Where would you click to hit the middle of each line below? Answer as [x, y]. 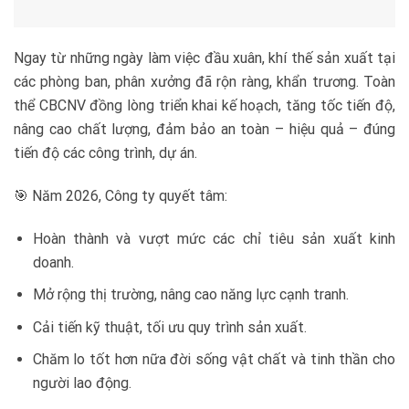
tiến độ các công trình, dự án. [105, 153]
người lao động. [82, 383]
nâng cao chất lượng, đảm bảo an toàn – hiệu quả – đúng [204, 130]
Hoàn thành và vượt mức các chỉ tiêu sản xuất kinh [214, 238]
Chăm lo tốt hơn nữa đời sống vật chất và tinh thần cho [214, 360]
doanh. [53, 262]
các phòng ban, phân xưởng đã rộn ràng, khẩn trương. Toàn [204, 82]
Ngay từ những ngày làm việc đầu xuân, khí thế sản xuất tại [204, 58]
